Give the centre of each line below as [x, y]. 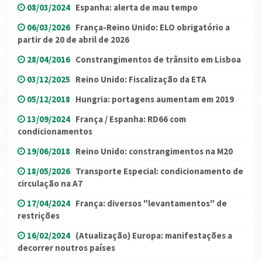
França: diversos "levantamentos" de [151, 204]
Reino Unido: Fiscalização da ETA [141, 80]
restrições [39, 216]
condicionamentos [55, 132]
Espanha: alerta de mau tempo [137, 8]
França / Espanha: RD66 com [131, 119]
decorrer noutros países [66, 248]
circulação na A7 [50, 184]
